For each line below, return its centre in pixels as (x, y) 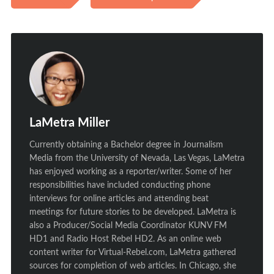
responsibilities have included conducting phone (120, 185)
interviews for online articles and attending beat (119, 199)
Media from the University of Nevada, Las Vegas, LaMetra (137, 158)
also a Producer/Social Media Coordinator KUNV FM (128, 226)
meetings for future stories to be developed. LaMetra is (132, 212)
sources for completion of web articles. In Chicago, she (132, 266)
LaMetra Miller (69, 123)
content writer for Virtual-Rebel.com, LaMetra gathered (132, 253)
